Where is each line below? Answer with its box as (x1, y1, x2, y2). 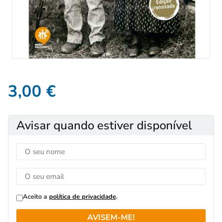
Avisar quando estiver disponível (16, 117, 192, 134)
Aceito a (23, 192, 47, 202)
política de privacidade (49, 192, 116, 202)
